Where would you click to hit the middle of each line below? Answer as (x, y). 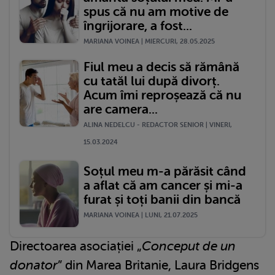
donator (34, 265)
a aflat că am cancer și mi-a (163, 185)
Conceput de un (189, 246)
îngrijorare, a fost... (138, 26)
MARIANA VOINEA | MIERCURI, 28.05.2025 (149, 42)
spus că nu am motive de (156, 12)
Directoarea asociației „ (76, 246)
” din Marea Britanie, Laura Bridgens (158, 265)
